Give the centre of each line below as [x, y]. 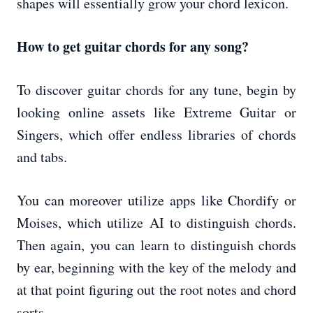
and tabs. [42, 157]
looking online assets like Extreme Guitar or [156, 112]
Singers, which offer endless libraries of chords [156, 135]
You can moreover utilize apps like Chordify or [156, 201]
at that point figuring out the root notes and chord [156, 290]
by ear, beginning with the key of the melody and [156, 268]
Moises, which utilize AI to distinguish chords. [156, 223]
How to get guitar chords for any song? [133, 47]
